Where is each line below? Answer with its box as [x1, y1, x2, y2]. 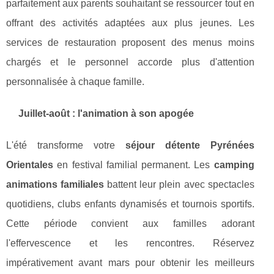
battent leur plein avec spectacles [104, 179, 254, 190]
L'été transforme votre [6, 140, 125, 151]
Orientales [6, 160, 53, 171]
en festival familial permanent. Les [53, 160, 214, 171]
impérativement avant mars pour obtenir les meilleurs [6, 257, 254, 268]
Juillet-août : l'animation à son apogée [18, 108, 194, 119]
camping [213, 160, 254, 171]
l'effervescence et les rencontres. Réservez [6, 238, 254, 249]
